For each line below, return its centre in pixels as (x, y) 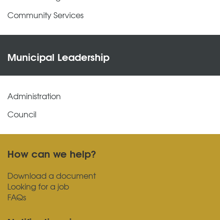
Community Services (45, 15)
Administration (34, 96)
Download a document (52, 175)
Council (22, 114)
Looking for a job (38, 186)
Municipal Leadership (58, 56)
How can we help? (52, 153)
